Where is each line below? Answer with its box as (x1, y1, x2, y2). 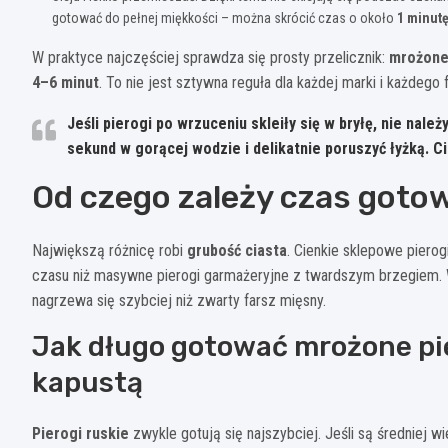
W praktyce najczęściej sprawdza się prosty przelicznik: (32, 47, 389, 67)
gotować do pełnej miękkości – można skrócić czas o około (52, 9, 397, 26)
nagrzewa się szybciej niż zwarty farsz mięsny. (32, 290, 326, 310)
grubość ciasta (187, 240, 287, 260)
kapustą (32, 365, 143, 399)
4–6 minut (32, 72, 99, 92)
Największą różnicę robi (32, 240, 187, 260)
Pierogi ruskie (32, 423, 129, 443)
